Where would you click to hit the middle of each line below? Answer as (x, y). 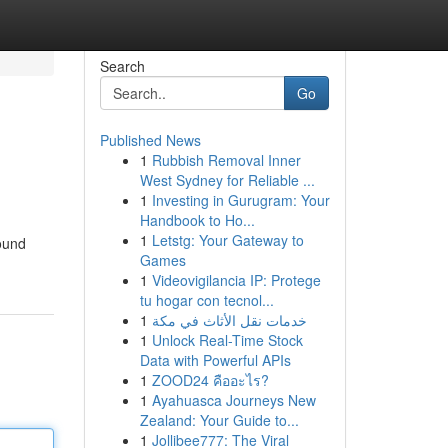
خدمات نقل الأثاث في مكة (229, 320)
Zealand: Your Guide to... (219, 420)
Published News (150, 140)
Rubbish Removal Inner (226, 160)
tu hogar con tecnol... (206, 300)
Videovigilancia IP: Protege (236, 280)
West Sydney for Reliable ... (227, 180)
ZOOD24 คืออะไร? (210, 380)
